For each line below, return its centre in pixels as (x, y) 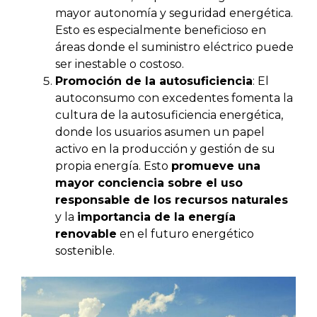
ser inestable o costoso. (120, 64)
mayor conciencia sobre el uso (149, 183)
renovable (86, 234)
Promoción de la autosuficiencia (154, 81)
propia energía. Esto (113, 166)
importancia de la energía (156, 217)
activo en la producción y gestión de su (165, 149)
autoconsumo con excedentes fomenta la (174, 98)
